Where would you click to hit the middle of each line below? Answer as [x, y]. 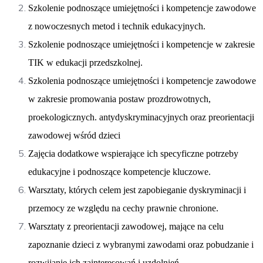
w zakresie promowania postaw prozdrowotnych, [119, 99]
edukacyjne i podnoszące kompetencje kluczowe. [119, 171]
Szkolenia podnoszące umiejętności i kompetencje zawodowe [142, 80]
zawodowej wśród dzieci [74, 135]
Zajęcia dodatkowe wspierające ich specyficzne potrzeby [133, 153]
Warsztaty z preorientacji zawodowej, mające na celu [126, 226]
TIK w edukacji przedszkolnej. [85, 62]
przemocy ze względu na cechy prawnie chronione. [123, 208]
